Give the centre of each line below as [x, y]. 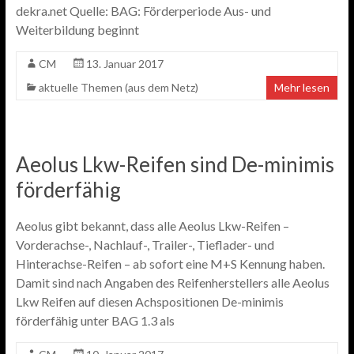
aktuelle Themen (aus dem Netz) [118, 87]
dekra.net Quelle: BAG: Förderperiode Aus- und [143, 11]
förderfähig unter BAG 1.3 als [95, 320]
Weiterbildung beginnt [77, 30]
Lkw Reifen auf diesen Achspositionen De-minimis [149, 301]
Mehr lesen [302, 87]
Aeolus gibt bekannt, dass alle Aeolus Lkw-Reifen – [152, 226]
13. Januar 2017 [124, 64]
